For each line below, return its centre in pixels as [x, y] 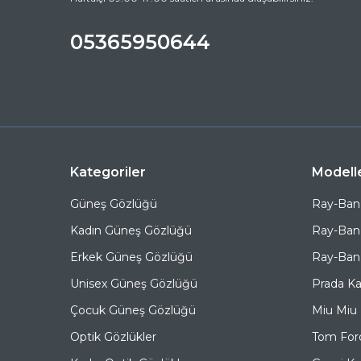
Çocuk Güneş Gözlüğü [133, 310]
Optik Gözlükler [113, 337]
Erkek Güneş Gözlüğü [131, 257]
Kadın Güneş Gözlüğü [131, 230]
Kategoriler [108, 172]
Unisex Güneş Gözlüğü [134, 284]
